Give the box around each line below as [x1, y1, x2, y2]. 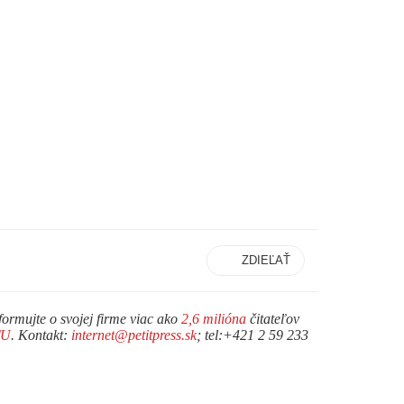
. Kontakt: [11, 326, 71, 343]
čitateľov [246, 310, 299, 326]
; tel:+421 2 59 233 [197, 326, 308, 343]
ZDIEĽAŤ [242, 252, 290, 267]
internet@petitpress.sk [71, 326, 197, 343]
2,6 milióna [181, 310, 246, 326]
